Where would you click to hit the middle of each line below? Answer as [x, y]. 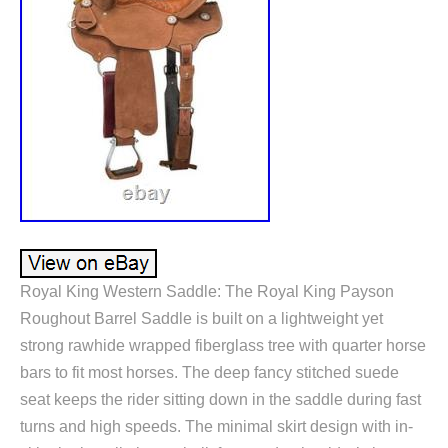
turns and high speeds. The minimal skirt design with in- [216, 426]
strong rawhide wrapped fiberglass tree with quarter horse [223, 345]
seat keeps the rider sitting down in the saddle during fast [220, 399]
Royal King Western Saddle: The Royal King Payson [207, 291]
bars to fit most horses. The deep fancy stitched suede [209, 372]
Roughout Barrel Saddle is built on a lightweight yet [201, 318]
